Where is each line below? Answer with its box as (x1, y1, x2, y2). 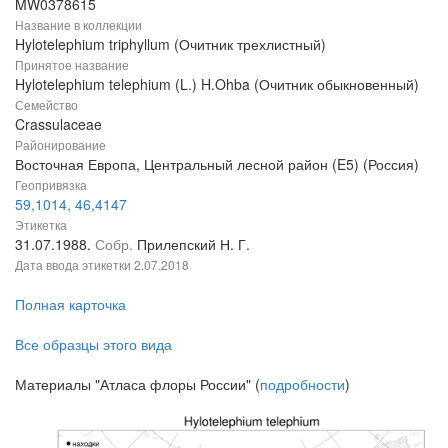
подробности (260, 373, 345, 394)
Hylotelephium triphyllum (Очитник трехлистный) (15, 33, 326, 54)
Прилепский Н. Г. (137, 233, 250, 254)
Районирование (15, 135, 106, 153)
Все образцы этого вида (15, 333, 172, 354)
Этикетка (15, 215, 67, 233)
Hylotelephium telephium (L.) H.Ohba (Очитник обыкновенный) (15, 73, 419, 94)
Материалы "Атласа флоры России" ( (15, 373, 260, 394)
